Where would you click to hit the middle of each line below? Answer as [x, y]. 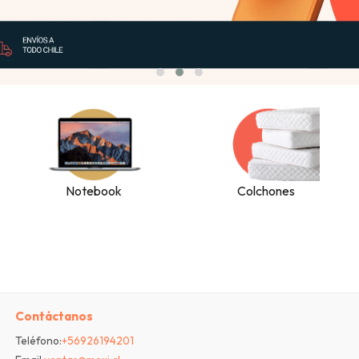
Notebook [93, 191]
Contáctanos [54, 317]
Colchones [266, 191]
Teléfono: [38, 341]
